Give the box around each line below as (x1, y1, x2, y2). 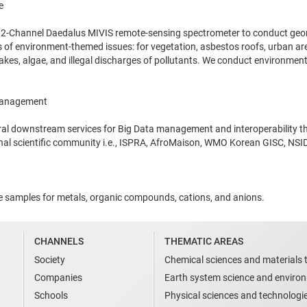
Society (34, 254, 65, 265)
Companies (34, 271, 82, 283)
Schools (34, 289, 68, 301)
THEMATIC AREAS (164, 235, 243, 247)
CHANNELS (34, 235, 84, 247)
